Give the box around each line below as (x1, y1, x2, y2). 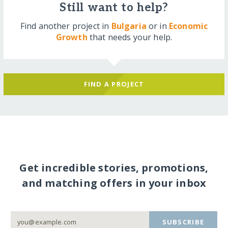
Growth (55, 31, 88, 43)
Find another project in (20, 20, 111, 32)
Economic (168, 20, 208, 32)
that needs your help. (87, 31, 173, 43)
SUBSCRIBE (162, 217, 205, 226)
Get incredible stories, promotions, (19, 161, 209, 175)
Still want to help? (60, 1, 168, 15)
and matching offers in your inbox (21, 176, 207, 190)
